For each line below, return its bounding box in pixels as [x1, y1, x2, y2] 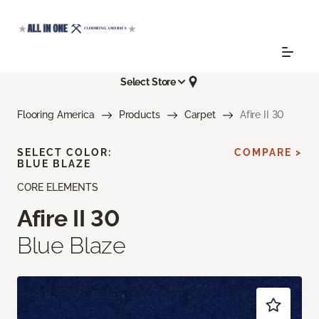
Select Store [120, 75, 177, 88]
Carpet [184, 109, 216, 121]
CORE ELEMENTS [17, 182, 98, 194]
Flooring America [17, 109, 95, 121]
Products [118, 109, 160, 121]
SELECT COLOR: [17, 147, 112, 159]
